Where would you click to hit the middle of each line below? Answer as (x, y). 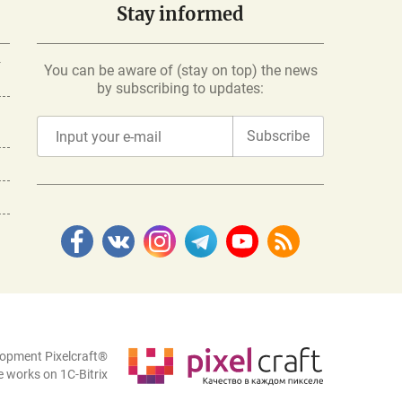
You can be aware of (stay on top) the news (180, 70)
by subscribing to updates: (180, 88)
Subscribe (278, 136)
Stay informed (180, 14)
